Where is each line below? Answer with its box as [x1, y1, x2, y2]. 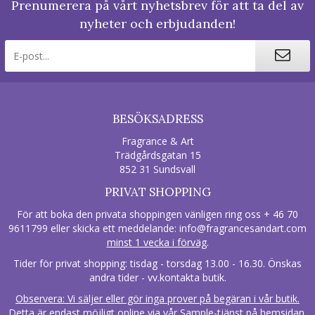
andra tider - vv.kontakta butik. [89, 271, 226, 285]
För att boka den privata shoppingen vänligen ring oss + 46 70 [17, 207, 298, 221]
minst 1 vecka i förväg [106, 236, 207, 250]
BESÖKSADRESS [112, 111, 203, 127]
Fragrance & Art [121, 134, 194, 148]
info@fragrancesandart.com [179, 221, 307, 236]
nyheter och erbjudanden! [79, 15, 236, 32]
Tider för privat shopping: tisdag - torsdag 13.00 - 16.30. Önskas [13, 257, 302, 271]
